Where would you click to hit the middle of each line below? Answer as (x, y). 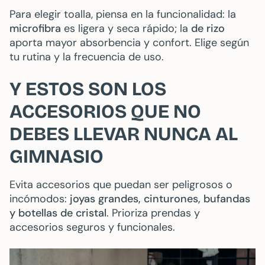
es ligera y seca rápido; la (126, 29)
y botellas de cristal (58, 213)
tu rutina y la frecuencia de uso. (87, 57)
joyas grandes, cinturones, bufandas (160, 199)
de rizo (208, 29)
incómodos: (40, 199)
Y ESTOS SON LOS (88, 89)
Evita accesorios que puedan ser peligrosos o (121, 185)
